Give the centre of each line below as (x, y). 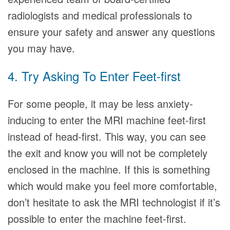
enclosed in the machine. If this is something (109, 169)
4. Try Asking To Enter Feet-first (94, 76)
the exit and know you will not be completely (108, 153)
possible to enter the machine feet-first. (97, 218)
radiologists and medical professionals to (100, 15)
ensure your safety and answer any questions (111, 32)
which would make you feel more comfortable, (112, 186)
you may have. (41, 48)
